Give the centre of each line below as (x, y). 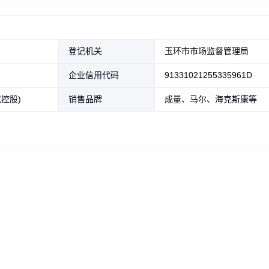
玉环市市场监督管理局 (207, 51)
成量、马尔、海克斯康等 (211, 99)
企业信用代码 (94, 75)
